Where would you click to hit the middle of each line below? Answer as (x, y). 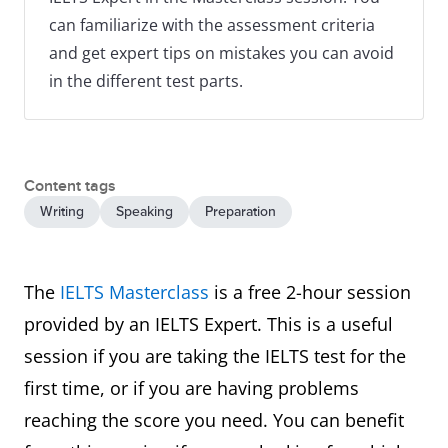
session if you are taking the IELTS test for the (215, 356)
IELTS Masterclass (134, 292)
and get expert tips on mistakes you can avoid (221, 53)
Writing (62, 211)
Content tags (70, 186)
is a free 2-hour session (310, 292)
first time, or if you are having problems (191, 388)
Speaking (144, 211)
